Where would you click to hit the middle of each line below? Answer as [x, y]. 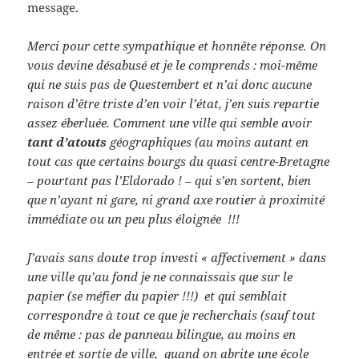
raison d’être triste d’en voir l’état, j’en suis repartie [173, 104]
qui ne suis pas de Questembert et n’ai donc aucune [170, 85]
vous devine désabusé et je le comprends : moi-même [173, 65]
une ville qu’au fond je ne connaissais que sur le [160, 277]
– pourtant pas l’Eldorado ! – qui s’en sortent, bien [169, 181]
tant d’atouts [67, 142]
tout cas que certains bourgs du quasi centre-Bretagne [179, 161]
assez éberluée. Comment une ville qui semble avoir [170, 123]
